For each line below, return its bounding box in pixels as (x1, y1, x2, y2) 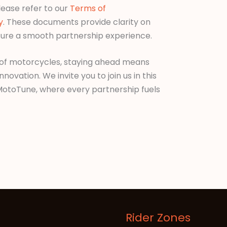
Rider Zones (125, 209, 191, 225)
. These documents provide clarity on (3, 16, 150, 28)
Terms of (70, 2, 106, 14)
